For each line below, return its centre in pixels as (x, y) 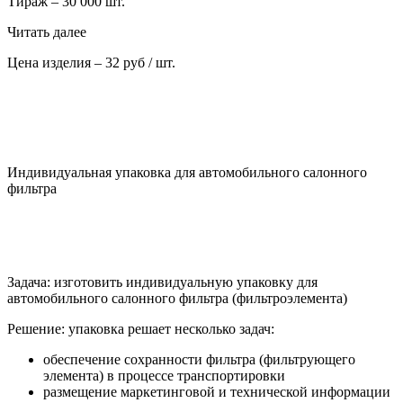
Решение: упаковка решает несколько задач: (141, 329)
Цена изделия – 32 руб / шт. (91, 63)
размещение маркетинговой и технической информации (217, 392)
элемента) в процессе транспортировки (164, 376)
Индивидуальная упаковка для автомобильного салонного (187, 173)
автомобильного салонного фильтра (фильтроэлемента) (177, 299)
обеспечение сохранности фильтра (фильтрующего (199, 360)
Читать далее (47, 32)
